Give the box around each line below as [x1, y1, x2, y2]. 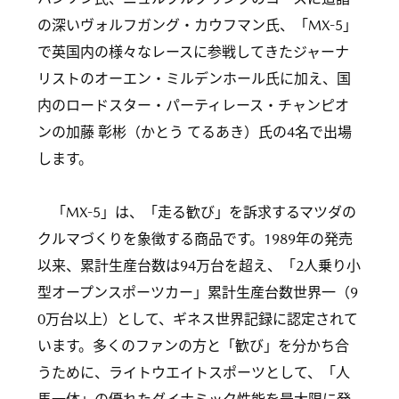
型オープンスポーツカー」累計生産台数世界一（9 [37, 284, 358, 301]
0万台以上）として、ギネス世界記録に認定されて [37, 311, 358, 328]
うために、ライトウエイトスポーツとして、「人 [37, 364, 350, 381]
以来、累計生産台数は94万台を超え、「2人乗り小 [37, 257, 361, 274]
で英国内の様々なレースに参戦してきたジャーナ [37, 44, 349, 61]
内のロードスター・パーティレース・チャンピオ [37, 97, 349, 114]
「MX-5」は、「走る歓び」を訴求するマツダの [37, 204, 356, 221]
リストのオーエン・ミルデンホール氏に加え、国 [37, 70, 351, 87]
